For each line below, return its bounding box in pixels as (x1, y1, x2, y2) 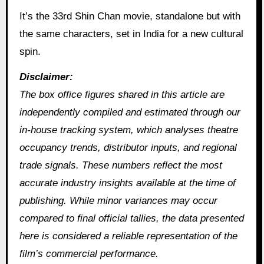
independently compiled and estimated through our (19, 106, 240, 118)
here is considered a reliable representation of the (19, 230, 237, 242)
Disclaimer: (19, 71, 73, 82)
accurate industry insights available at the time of (19, 177, 236, 189)
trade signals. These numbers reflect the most (19, 159, 222, 171)
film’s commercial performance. (19, 247, 159, 259)
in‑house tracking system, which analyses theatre (19, 124, 238, 136)
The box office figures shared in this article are (19, 88, 225, 100)
